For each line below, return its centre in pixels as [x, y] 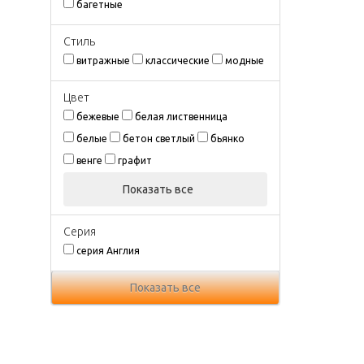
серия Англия [108, 250]
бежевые [98, 116]
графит [135, 160]
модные [245, 60]
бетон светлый [159, 138]
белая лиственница [181, 116]
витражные [103, 60]
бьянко [227, 138]
